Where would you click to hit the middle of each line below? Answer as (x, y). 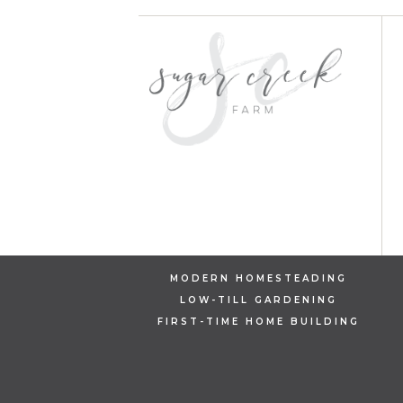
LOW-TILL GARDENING (259, 300)
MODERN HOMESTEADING (259, 279)
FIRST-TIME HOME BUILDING (259, 322)
